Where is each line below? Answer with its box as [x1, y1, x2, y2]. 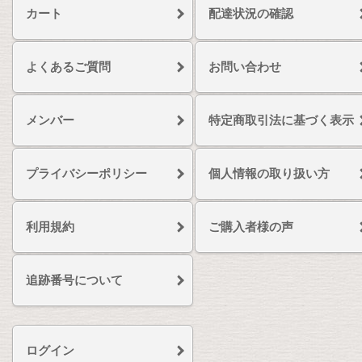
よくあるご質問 [26, 60, 111, 74]
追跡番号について [26, 273, 123, 288]
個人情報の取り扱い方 [208, 166, 330, 181]
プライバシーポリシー [26, 166, 147, 181]
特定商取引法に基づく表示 [208, 113, 354, 128]
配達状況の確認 [208, 6, 293, 21]
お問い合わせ [208, 60, 281, 74]
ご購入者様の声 [208, 220, 293, 234]
